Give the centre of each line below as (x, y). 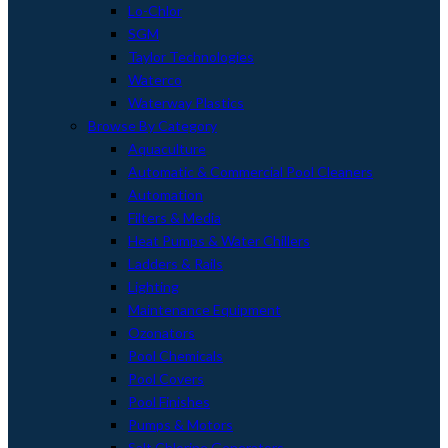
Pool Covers (166, 378)
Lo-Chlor (155, 10)
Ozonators (161, 332)
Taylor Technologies (191, 56)
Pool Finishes (169, 401)
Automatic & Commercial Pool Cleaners (250, 171)
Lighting (153, 286)
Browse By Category (152, 125)
